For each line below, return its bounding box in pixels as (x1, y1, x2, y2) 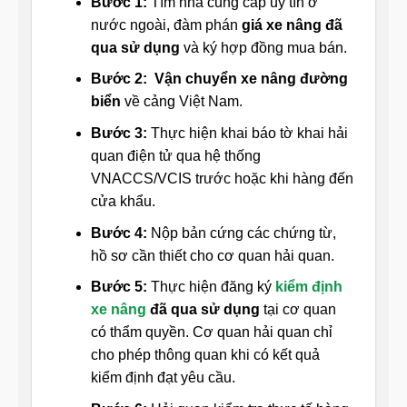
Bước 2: (90, 71, 151, 87)
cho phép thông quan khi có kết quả (90, 347, 320, 363)
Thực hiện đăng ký (150, 279, 275, 295)
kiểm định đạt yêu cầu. (90, 370, 235, 386)
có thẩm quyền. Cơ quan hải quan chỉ (90, 324, 333, 341)
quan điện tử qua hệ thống (90, 148, 261, 164)
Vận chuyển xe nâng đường (154, 71, 348, 87)
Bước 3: (90, 125, 151, 141)
